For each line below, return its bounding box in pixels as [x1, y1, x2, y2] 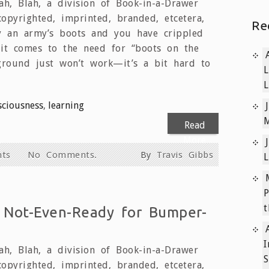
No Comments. [27, 149, 97, 160]
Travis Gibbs [157, 149, 213, 160]
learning [48, 99, 84, 111]
